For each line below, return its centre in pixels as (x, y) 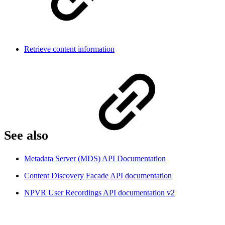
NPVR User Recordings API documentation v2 (99, 192)
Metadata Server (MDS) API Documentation (95, 158)
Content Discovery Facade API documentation (98, 175)
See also (28, 136)
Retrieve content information (69, 49)
